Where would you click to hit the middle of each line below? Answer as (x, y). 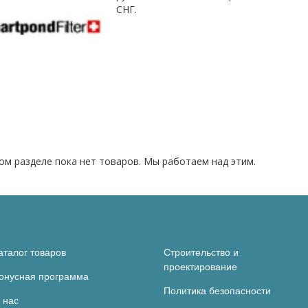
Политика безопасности (218, 291)
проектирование (201, 267)
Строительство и (201, 253)
